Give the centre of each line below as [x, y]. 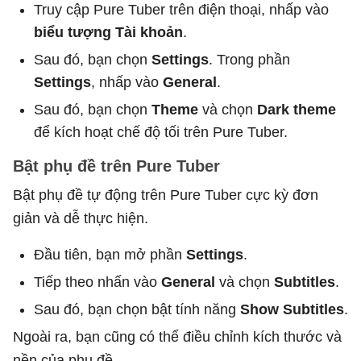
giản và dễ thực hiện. [81, 218]
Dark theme [297, 109]
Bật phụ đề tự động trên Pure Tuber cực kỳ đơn [166, 195]
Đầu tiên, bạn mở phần [110, 254]
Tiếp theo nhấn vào [98, 282]
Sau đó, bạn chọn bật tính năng [137, 309]
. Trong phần [249, 59]
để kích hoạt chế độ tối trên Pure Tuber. [161, 132]
